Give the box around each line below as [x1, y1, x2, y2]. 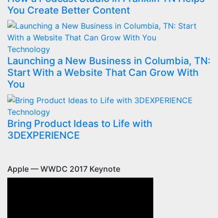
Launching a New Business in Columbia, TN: [7, 54, 211, 67]
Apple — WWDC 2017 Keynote [7, 164, 120, 174]
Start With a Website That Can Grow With [7, 66, 199, 78]
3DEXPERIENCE [7, 129, 80, 142]
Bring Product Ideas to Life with [7, 118, 152, 130]
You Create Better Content [7, 4, 130, 16]
